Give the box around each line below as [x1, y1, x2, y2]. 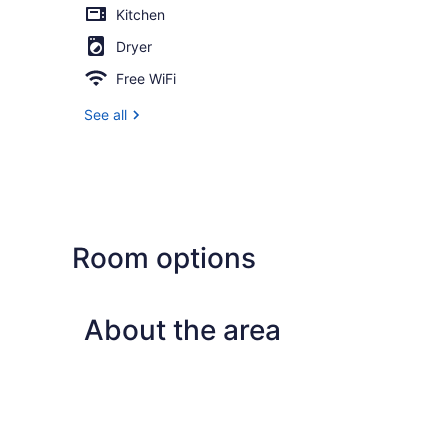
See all [84, 105, 127, 123]
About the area [84, 312, 281, 347]
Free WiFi [116, 69, 176, 87]
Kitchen [116, 5, 165, 23]
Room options [72, 240, 256, 275]
